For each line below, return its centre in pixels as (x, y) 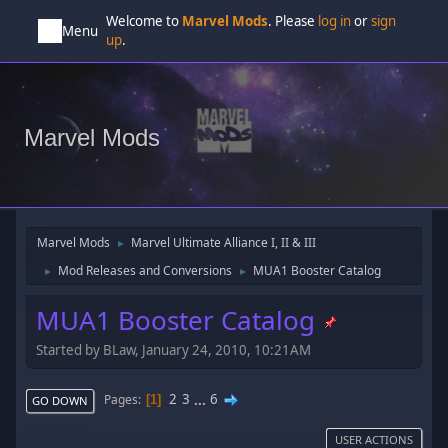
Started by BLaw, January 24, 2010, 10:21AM (174, 349)
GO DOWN (60, 400)
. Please (293, 21)
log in (335, 21)
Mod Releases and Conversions (145, 270)
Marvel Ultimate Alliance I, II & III (224, 242)
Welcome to (144, 21)
